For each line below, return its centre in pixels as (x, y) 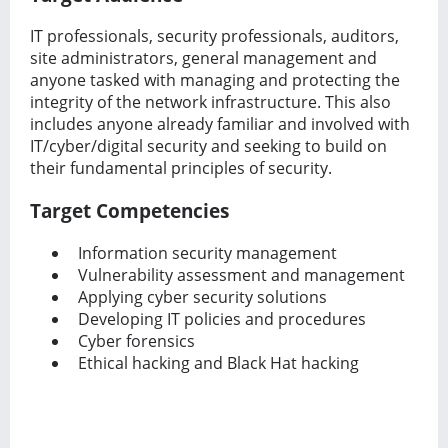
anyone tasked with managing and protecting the (215, 80)
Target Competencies (129, 211)
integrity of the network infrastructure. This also (210, 102)
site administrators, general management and (203, 58)
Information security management (203, 252)
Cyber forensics (132, 340)
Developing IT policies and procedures (218, 318)
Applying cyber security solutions (198, 296)
